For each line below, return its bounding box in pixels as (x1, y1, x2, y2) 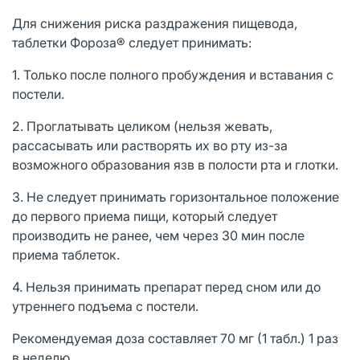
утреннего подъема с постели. (12, 297, 198, 314)
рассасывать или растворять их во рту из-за (12, 137, 288, 153)
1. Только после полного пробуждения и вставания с (12, 66, 333, 83)
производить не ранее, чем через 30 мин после (12, 227, 305, 243)
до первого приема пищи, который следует (12, 207, 277, 224)
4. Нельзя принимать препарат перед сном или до (12, 278, 321, 295)
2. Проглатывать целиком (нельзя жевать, (12, 117, 272, 134)
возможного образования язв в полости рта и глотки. (12, 156, 338, 173)
